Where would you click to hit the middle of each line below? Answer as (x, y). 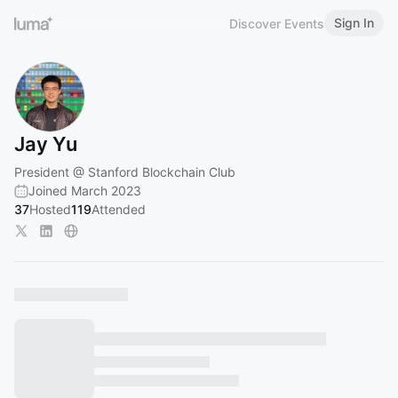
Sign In (354, 23)
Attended (119, 209)
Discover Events (277, 23)
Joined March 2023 (85, 191)
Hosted (50, 209)
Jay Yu (46, 144)
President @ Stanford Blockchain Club (125, 172)
